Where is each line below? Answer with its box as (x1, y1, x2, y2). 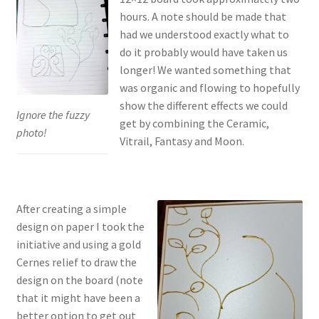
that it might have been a (16, 291, 140, 305)
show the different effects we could (119, 98, 288, 113)
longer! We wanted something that (119, 63, 291, 78)
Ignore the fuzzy (16, 108, 90, 122)
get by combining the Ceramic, (119, 116, 269, 131)
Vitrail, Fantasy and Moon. (119, 134, 244, 149)
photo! (16, 125, 47, 140)
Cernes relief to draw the (16, 255, 137, 270)
